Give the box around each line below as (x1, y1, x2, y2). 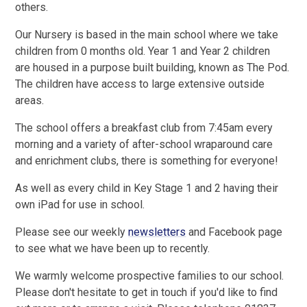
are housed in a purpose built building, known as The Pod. (15, 61, 290, 75)
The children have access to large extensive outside (15, 77, 265, 91)
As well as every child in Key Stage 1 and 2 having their (15, 182, 279, 195)
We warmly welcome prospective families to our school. (15, 269, 284, 283)
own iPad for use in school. (15, 198, 145, 212)
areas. (15, 94, 45, 108)
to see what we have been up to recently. (15, 242, 210, 256)
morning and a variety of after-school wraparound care (15, 138, 273, 151)
